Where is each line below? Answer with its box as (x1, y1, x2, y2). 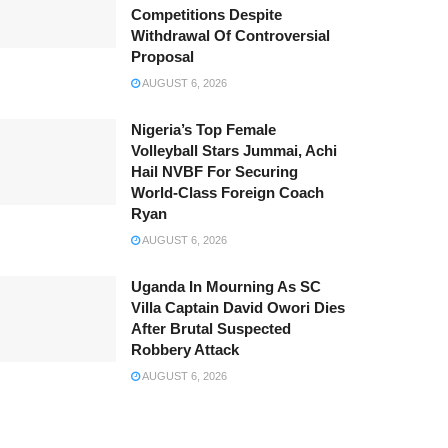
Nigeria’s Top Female (130, 120, 276, 138)
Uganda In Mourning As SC (130, 277, 321, 295)
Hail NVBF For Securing (130, 162, 298, 180)
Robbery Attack (130, 340, 239, 358)
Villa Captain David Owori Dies (130, 298, 345, 316)
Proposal (130, 47, 194, 65)
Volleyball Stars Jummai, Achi (130, 141, 337, 159)
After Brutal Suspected (130, 319, 291, 337)
